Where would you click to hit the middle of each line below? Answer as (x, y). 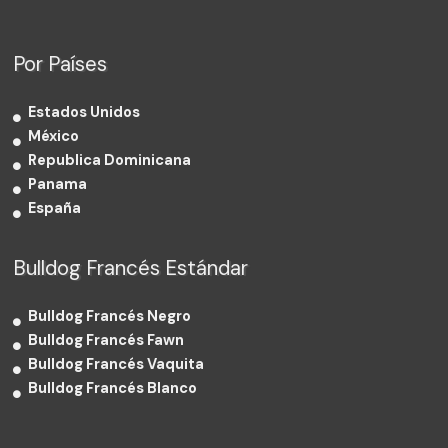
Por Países (60, 64)
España (55, 209)
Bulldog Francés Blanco (113, 389)
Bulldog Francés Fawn (106, 341)
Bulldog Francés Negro (110, 317)
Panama (58, 185)
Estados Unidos (84, 113)
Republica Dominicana (110, 161)
